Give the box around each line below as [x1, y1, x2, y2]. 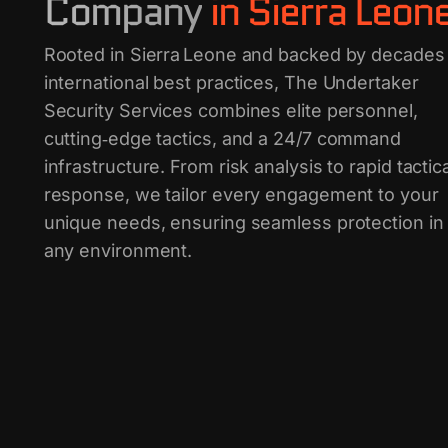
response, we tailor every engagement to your [43, 184, 439, 205]
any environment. [43, 240, 193, 261]
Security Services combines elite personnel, [43, 100, 418, 121]
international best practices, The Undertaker [43, 72, 419, 93]
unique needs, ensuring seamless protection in [43, 212, 444, 233]
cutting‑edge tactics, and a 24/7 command [43, 128, 401, 149]
